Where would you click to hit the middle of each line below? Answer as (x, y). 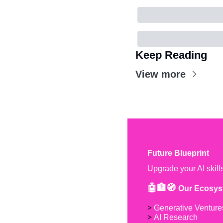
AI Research (176, 218)
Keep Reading (171, 55)
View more (161, 74)
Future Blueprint (178, 153)
